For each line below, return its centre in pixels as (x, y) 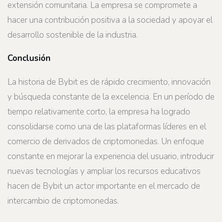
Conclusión (29, 58)
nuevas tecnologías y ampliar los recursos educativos (104, 171)
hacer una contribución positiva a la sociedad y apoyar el (110, 20)
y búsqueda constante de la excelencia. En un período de (111, 97)
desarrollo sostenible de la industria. (73, 35)
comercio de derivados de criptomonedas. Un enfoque (106, 141)
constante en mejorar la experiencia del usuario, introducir (111, 156)
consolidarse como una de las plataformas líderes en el (107, 126)
